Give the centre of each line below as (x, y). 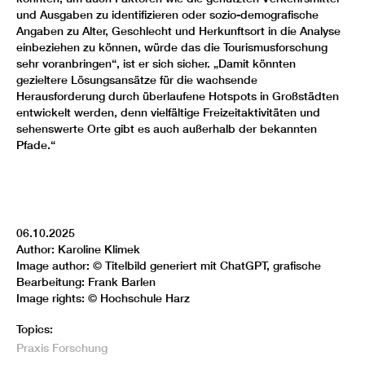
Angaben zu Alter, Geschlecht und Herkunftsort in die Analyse (178, 31)
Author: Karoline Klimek (78, 250)
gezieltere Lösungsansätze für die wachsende (137, 80)
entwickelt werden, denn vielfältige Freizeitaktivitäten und (168, 113)
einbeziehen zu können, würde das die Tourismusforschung (172, 48)
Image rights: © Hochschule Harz (103, 299)
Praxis (33, 348)
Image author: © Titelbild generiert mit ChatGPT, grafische (169, 266)
